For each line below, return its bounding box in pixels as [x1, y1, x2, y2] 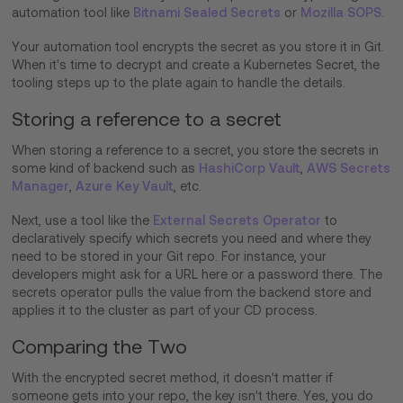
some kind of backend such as [12, 160, 200, 175]
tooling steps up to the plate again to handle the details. [12, 75, 346, 90]
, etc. [174, 178, 202, 193]
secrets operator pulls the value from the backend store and [12, 284, 372, 300]
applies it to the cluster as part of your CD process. [12, 302, 318, 318]
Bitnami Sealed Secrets [133, 4, 282, 20]
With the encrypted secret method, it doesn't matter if [12, 370, 334, 385]
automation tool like [12, 4, 134, 20]
